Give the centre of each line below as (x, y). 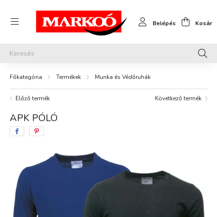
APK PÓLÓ (34, 118)
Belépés (164, 23)
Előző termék (33, 98)
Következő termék (178, 98)
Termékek (69, 77)
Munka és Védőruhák (123, 77)
